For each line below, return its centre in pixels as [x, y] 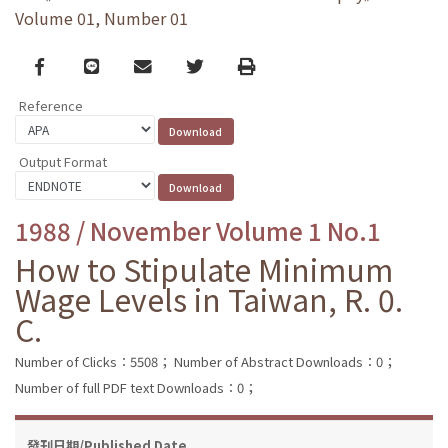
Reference [51, 106]
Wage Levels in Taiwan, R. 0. [209, 298]
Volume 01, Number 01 [101, 18]
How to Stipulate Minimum [204, 268]
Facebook [74, 65]
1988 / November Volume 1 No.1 [198, 230]
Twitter [215, 65]
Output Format [63, 161]
